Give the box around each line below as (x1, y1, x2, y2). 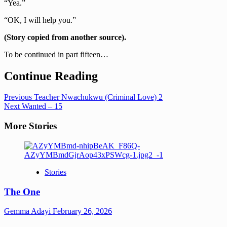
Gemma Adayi (4, 207, 53, 216)
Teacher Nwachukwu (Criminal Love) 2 (32, 93, 163, 102)
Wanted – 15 (20, 102, 62, 111)
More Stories (4, 121, 57, 132)
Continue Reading (4, 69, 98, 83)
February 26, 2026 (53, 207, 112, 216)
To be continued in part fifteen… (4, 50, 108, 59)
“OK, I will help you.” (4, 15, 76, 24)
